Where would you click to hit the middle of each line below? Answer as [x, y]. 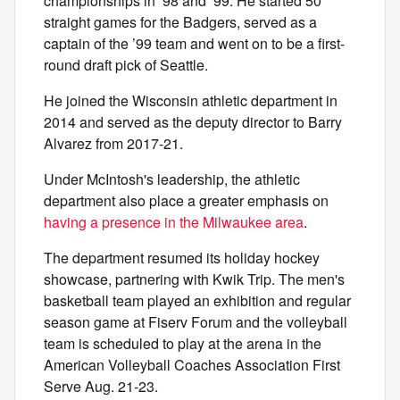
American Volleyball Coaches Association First [192, 365]
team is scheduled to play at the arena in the [183, 343]
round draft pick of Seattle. [126, 65]
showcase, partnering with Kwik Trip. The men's [194, 279]
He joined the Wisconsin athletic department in [191, 100]
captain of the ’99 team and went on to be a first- [194, 43]
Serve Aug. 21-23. [101, 386]
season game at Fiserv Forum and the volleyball [196, 322]
